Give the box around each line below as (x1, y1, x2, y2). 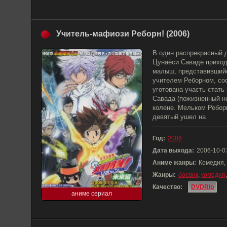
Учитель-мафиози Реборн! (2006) (56, 29, 190, 38)
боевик (178, 171, 198, 178)
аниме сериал (71, 190, 112, 197)
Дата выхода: (153, 147, 194, 154)
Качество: (153, 183, 182, 191)
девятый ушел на (153, 113, 206, 121)
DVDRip (191, 183, 214, 191)
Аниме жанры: (153, 159, 196, 166)
